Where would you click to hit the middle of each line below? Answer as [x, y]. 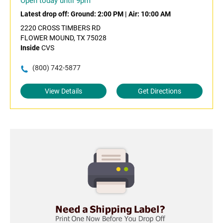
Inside [30, 48]
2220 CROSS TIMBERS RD [60, 28]
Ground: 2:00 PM [97, 14]
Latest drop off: [46, 14]
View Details [63, 91]
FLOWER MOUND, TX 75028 [63, 38]
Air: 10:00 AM [150, 14]
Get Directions [160, 91]
